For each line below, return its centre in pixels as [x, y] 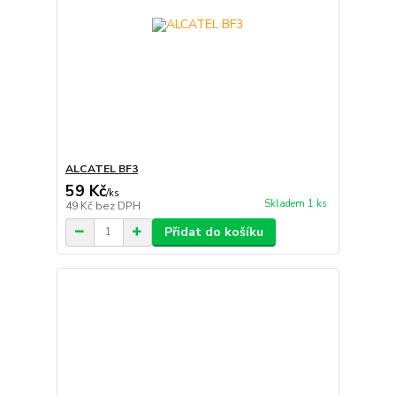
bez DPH [118, 206]
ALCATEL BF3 [101, 168]
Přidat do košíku [213, 232]
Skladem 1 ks [295, 203]
